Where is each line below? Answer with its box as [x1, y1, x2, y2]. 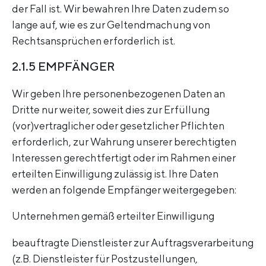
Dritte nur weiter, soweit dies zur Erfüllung [12, 103, 210, 116]
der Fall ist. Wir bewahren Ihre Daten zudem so [12, 2, 229, 15]
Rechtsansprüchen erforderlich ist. [12, 34, 175, 47]
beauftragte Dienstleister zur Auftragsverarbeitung [12, 236, 254, 249]
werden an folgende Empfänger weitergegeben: [12, 183, 236, 196]
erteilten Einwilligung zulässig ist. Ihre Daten [12, 167, 218, 180]
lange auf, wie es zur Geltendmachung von [12, 18, 210, 31]
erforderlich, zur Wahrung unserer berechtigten [12, 135, 236, 148]
